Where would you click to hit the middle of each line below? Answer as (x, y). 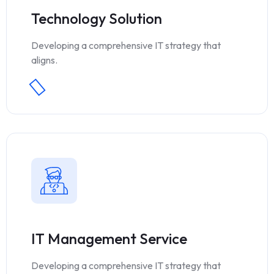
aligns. (44, 60)
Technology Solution (97, 18)
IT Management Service (109, 239)
